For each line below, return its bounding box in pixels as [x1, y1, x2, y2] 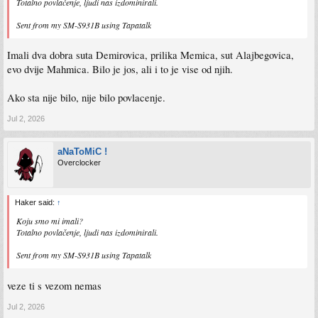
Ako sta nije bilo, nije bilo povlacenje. [7, 91, 165, 105]
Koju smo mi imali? [16, 215, 83, 227]
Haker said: [15, 198, 57, 207]
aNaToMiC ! [57, 146, 107, 158]
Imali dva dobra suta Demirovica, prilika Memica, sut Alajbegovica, [7, 48, 294, 62]
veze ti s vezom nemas [7, 278, 102, 292]
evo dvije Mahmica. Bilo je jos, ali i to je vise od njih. [7, 62, 233, 77]
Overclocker [57, 158, 101, 168]
